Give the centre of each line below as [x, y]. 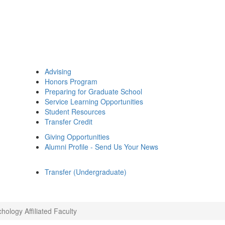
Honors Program [71, 81]
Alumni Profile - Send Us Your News [101, 147]
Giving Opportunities [77, 137]
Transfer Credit [69, 122]
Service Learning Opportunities [94, 101]
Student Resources [75, 111]
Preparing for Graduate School [93, 91]
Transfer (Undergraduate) [86, 172]
